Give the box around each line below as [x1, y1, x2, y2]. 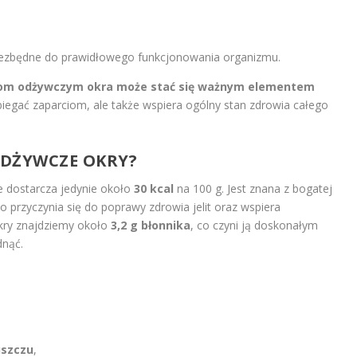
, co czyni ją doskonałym [190, 217, 318, 233]
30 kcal [133, 180, 174, 196]
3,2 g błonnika [110, 217, 190, 233]
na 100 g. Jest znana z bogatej [173, 180, 332, 196]
